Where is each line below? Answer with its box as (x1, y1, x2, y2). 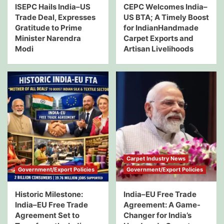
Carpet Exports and (123, 33, 193, 43)
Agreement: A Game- (123, 199, 200, 209)
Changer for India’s (123, 210, 191, 220)
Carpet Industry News (126, 154, 185, 162)
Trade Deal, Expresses (15, 12, 95, 22)
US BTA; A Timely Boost (123, 12, 209, 22)
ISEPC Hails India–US (15, 1, 90, 11)
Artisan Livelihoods (123, 43, 193, 53)
